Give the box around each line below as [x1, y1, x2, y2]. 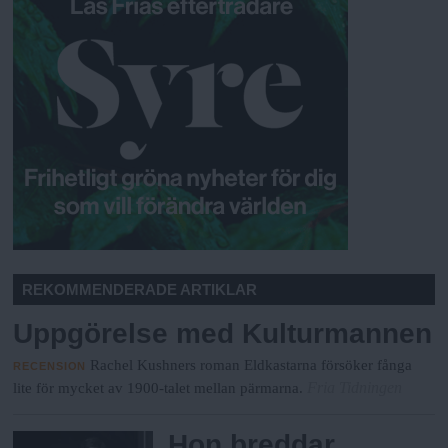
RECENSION [13, 359, 87, 372]
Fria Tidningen [307, 378, 403, 396]
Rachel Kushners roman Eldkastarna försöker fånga [90, 356, 413, 373]
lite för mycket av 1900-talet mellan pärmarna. [13, 379, 304, 396]
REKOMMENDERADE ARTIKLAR [22, 281, 258, 299]
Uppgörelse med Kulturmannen [13, 318, 433, 350]
